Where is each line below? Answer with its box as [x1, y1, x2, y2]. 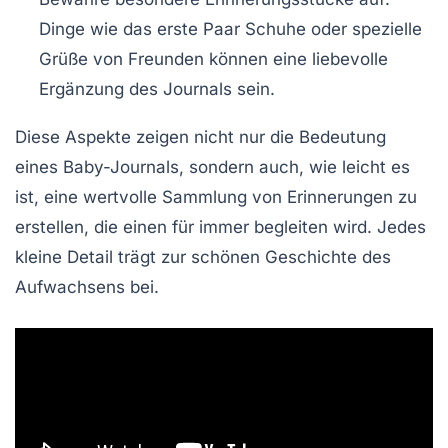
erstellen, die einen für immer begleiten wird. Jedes [15, 217, 426, 238]
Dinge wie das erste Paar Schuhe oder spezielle [39, 19, 422, 40]
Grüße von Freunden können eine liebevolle [39, 49, 388, 70]
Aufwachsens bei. [15, 277, 159, 298]
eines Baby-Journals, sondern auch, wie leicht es [15, 157, 410, 178]
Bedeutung [299, 127, 386, 148]
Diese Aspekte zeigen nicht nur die [15, 127, 299, 148]
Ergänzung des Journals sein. [39, 79, 275, 100]
